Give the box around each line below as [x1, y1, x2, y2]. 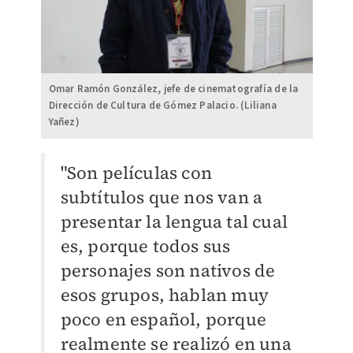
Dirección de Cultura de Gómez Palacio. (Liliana [48, 98, 277, 113]
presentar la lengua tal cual [60, 210, 288, 234]
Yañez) [48, 115, 80, 130]
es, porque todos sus [60, 234, 231, 258]
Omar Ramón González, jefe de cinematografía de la [48, 82, 299, 97]
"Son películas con [60, 161, 213, 185]
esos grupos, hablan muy [60, 283, 269, 307]
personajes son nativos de [60, 258, 276, 283]
